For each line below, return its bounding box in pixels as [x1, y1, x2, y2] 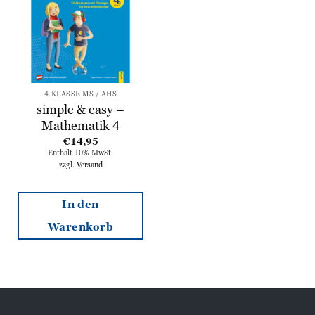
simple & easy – [37, 101, 124, 117]
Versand [76, 159, 103, 169]
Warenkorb [47, 219, 114, 234]
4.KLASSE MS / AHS [44, 89, 117, 99]
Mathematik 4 [41, 117, 120, 134]
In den [62, 197, 99, 212]
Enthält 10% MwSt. [48, 147, 113, 157]
